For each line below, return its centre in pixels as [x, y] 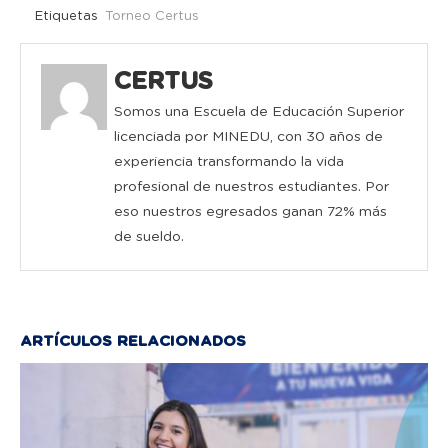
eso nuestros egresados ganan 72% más [251, 212]
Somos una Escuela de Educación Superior [259, 112]
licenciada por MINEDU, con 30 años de [249, 137]
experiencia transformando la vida [229, 162]
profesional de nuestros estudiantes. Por [252, 187]
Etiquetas [68, 17]
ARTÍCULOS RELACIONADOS [133, 342]
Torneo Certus [152, 17]
